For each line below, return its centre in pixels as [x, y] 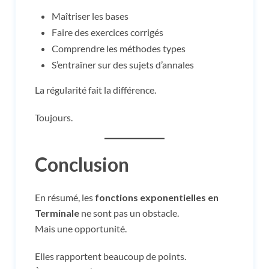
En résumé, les [65, 197]
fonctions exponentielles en [157, 197]
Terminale [57, 213]
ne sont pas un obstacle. [129, 213]
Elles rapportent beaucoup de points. [110, 256]
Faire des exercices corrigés [107, 32]
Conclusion [82, 164]
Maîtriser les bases [90, 16]
